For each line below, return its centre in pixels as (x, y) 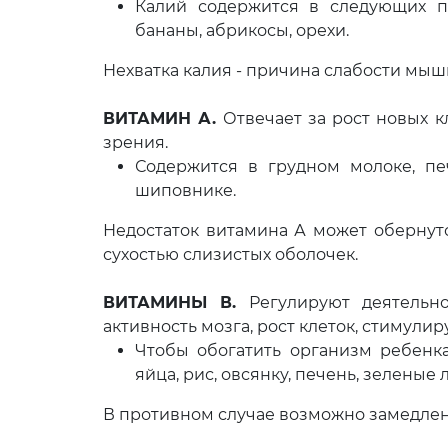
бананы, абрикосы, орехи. (242, 30)
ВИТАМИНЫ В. (170, 302)
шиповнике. (185, 190)
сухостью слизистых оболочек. (230, 254)
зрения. (135, 142)
